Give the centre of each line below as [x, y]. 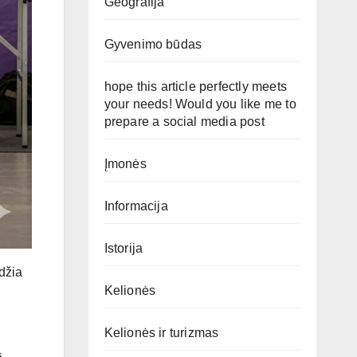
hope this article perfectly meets [196, 86]
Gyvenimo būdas [153, 44]
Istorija [124, 248]
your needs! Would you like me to [200, 104]
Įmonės [125, 164]
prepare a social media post [184, 122]
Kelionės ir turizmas [161, 333]
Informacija [136, 206]
